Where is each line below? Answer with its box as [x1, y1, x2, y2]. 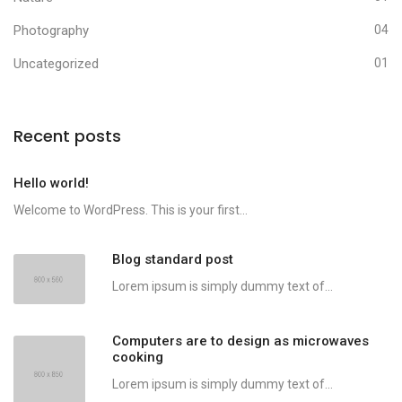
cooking [112, 349, 163, 366]
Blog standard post [112, 251, 233, 268]
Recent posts [13, 125, 121, 148]
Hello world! [13, 175, 89, 192]
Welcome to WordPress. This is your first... [13, 203, 248, 218]
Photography [13, 22, 89, 39]
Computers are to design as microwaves [112, 333, 369, 350]
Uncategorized [13, 56, 99, 73]
